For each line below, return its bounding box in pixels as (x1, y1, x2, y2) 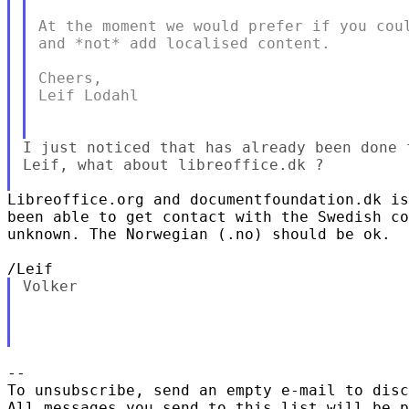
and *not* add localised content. (37, 34, 330, 52)
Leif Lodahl (37, 86, 139, 104)
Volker (22, 277, 78, 295)
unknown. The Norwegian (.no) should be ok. (7, 225, 391, 243)
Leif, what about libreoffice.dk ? (22, 155, 324, 173)
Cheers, (37, 68, 102, 87)
